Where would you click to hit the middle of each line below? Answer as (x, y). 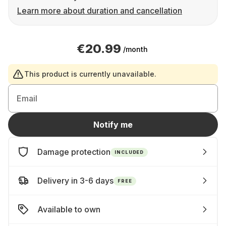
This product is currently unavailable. (90, 74)
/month (135, 49)
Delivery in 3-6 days (75, 181)
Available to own (69, 209)
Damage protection (74, 152)
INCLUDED (129, 152)
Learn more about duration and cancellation (100, 11)
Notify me (113, 125)
